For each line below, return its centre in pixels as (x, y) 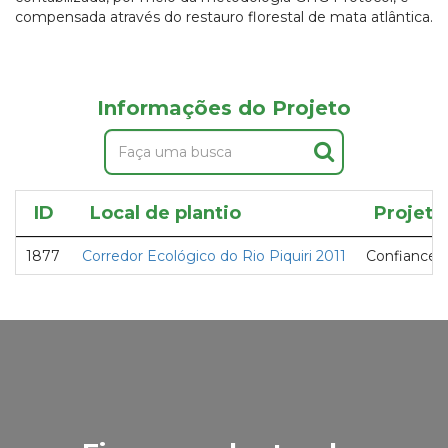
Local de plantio (165, 213)
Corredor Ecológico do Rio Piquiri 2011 (214, 256)
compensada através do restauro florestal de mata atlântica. (224, 17)
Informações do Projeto (224, 108)
